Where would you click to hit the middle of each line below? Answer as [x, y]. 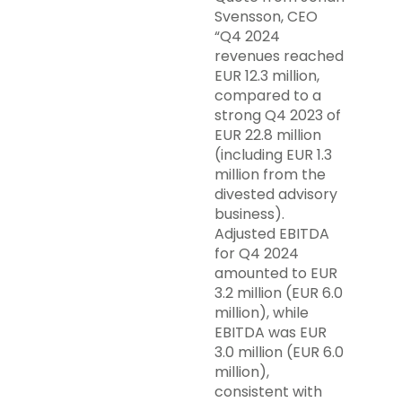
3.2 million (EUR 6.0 [279, 293]
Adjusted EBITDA [272, 234]
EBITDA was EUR [271, 332]
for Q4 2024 [257, 253]
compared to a [268, 96]
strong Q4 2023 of [278, 115]
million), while [262, 313]
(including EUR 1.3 [273, 155]
